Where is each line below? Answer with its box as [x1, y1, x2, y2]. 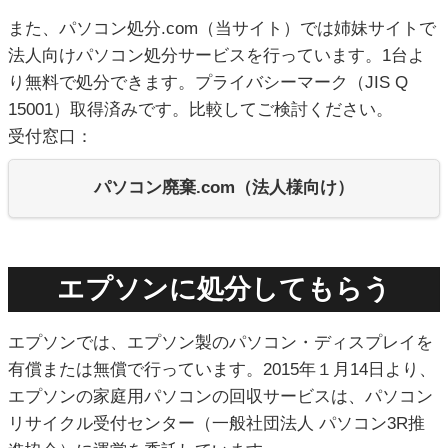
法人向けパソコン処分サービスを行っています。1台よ [8, 46, 425, 66]
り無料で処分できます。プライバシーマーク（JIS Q [8, 73, 408, 93]
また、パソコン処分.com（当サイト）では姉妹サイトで [8, 19, 436, 39]
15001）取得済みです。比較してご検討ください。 [8, 100, 393, 120]
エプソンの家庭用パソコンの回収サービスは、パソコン [8, 387, 433, 407]
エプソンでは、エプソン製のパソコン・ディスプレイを [8, 333, 433, 353]
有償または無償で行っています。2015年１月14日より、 [8, 360, 436, 380]
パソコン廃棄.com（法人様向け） [94, 178, 354, 198]
